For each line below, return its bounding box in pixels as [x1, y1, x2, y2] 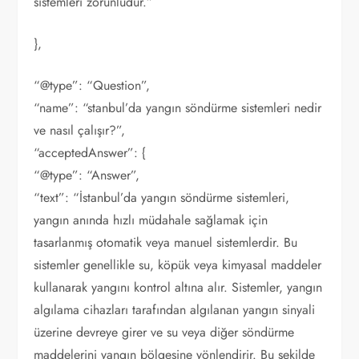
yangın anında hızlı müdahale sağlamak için [34, 211, 268, 229]
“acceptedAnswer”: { [34, 143, 147, 162]
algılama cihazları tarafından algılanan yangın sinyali [34, 301, 316, 319]
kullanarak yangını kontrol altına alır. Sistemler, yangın [34, 278, 323, 296]
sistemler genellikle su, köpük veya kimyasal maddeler [34, 256, 322, 274]
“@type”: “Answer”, [34, 166, 140, 184]
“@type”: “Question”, [34, 76, 151, 95]
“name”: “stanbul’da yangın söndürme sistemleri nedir [34, 99, 322, 117]
